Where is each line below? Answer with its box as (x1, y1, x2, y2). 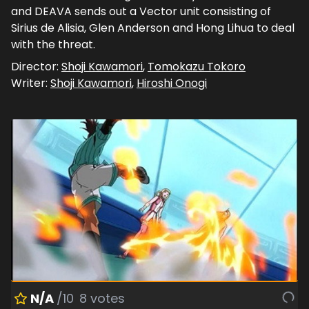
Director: (11, 58, 61, 74)
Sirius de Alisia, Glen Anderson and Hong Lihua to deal (11, 19, 295, 36)
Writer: (11, 74, 50, 91)
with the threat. (11, 36, 95, 52)
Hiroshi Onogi (137, 74, 207, 91)
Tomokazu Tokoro (148, 58, 246, 74)
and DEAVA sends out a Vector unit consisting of (11, 3, 271, 19)
